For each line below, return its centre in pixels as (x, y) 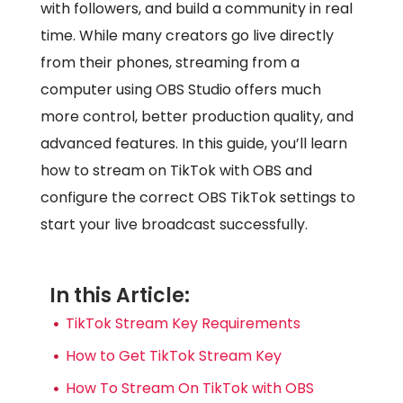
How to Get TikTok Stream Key (174, 356)
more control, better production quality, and (197, 117)
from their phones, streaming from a (170, 63)
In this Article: (120, 296)
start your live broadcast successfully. (174, 225)
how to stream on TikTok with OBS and (176, 171)
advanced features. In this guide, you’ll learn (194, 144)
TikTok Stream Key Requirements (183, 324)
